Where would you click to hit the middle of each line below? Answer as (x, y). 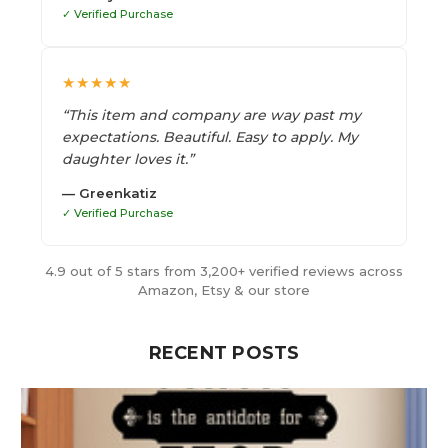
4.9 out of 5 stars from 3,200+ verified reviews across (224, 270)
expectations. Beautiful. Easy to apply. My (210, 136)
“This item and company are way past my (211, 114)
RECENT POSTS (224, 352)
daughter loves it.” (128, 158)
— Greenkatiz (109, 192)
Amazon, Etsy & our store (224, 289)
